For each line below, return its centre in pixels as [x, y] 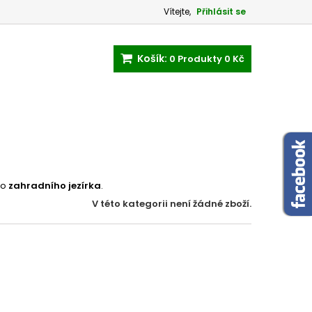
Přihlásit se [221, 11]
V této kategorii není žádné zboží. [172, 204]
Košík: [152, 58]
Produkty [200, 59]
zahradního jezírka [55, 186]
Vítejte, [177, 11]
